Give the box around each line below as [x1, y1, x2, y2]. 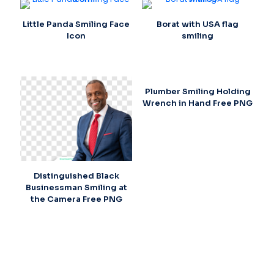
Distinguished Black [33, 170, 119, 181]
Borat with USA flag [157, 19, 239, 30]
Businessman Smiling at [25, 182, 127, 193]
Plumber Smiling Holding [144, 86, 251, 97]
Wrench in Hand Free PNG [143, 98, 253, 109]
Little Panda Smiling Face [23, 19, 130, 30]
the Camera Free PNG [30, 193, 122, 204]
